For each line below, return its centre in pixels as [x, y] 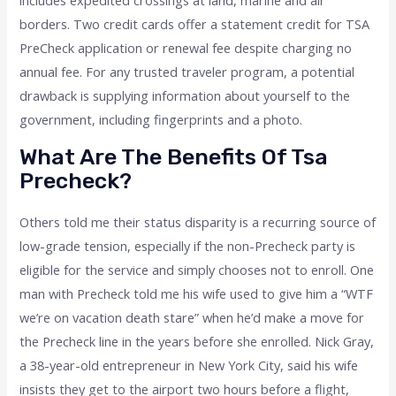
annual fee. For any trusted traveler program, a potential [187, 72]
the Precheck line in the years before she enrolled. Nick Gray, [197, 341]
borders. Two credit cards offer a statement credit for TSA [195, 24]
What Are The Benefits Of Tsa [174, 156]
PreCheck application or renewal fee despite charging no [186, 48]
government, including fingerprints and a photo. [161, 120]
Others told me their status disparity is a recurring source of [198, 221]
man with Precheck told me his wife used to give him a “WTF [197, 293]
